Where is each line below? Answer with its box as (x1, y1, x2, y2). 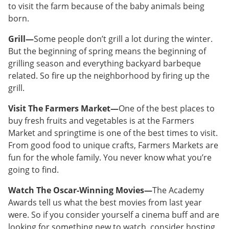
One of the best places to (119, 103, 215, 114)
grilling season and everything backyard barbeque (8, 58, 201, 69)
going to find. (8, 164, 59, 175)
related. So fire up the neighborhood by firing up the (8, 70, 210, 81)
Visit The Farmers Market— (8, 103, 119, 114)
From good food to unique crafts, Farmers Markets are (8, 140, 218, 151)
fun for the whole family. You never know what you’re (8, 152, 212, 163)
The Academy (152, 185, 204, 196)
